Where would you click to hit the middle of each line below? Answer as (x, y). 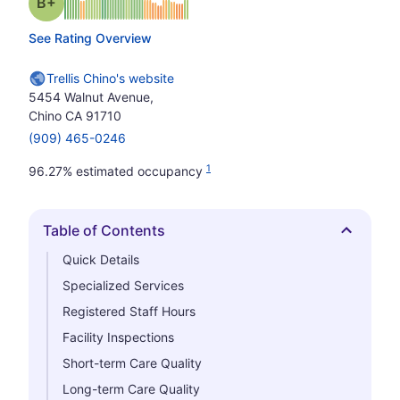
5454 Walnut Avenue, (91, 97)
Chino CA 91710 (75, 116)
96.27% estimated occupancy (117, 171)
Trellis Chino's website (110, 78)
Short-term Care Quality (132, 363)
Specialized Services (123, 285)
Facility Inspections (118, 337)
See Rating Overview (90, 38)
